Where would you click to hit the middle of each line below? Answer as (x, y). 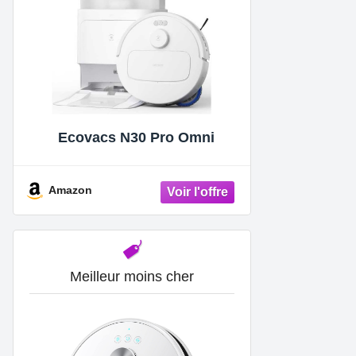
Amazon (70, 190)
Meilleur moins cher (132, 276)
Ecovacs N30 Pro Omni (136, 138)
